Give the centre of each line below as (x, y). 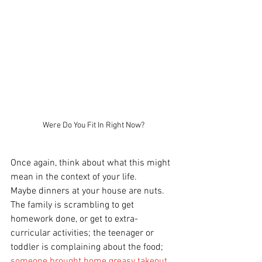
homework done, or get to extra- (74, 219)
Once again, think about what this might (92, 163)
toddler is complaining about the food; (88, 247)
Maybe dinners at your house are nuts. (89, 191)
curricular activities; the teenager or (83, 233)
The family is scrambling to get (73, 205)
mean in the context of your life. (74, 177)
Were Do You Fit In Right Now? (94, 125)
